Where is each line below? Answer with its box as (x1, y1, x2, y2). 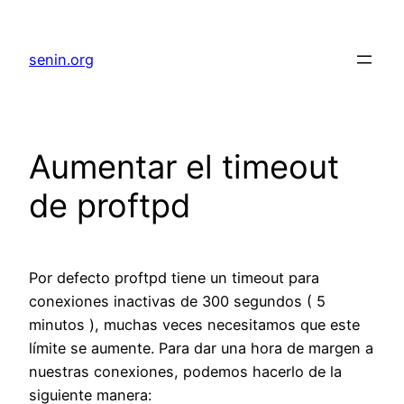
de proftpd (29, 186, 190, 226)
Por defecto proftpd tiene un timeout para (29, 269, 319, 288)
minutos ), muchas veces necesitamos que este (29, 316, 360, 335)
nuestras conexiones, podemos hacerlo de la (29, 363, 342, 381)
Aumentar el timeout (29, 147, 339, 188)
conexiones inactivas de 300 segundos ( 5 (29, 292, 326, 311)
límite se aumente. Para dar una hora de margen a (29, 339, 373, 358)
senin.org (29, 50, 94, 69)
